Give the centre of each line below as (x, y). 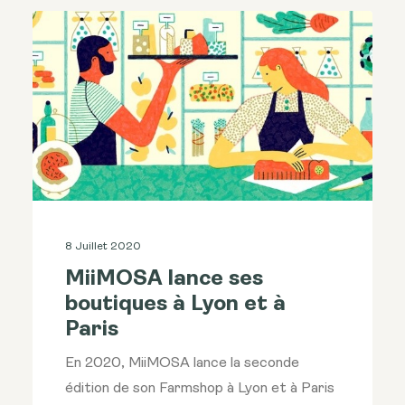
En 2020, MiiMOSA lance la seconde (182, 364)
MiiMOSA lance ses (164, 280)
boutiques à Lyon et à (175, 305)
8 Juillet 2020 (103, 247)
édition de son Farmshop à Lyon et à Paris (200, 389)
